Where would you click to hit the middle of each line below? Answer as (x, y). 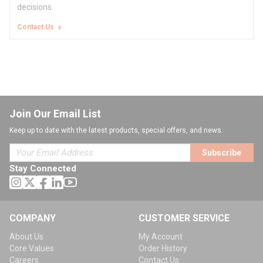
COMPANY (33, 218)
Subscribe (222, 153)
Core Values (32, 249)
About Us (26, 237)
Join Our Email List (55, 114)
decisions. (35, 7)
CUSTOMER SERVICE (184, 218)
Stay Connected (43, 169)
